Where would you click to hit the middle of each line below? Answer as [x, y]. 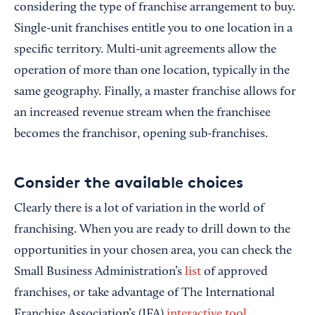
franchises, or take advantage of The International [144, 294]
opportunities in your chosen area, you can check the [153, 251]
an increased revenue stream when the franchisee [142, 114]
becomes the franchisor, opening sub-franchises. [141, 135]
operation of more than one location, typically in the [152, 71]
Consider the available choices [129, 182]
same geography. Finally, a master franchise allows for [155, 92]
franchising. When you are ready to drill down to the [152, 230]
